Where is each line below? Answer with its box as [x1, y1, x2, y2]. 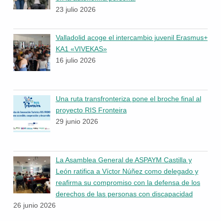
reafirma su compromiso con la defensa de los [55, 178, 200, 186]
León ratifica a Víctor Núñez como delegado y [55, 167, 198, 175]
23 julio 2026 [55, 5, 96, 14]
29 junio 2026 [55, 117, 98, 125]
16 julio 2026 [55, 56, 96, 64]
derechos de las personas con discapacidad [55, 189, 193, 198]
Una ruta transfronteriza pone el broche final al [55, 94, 201, 103]
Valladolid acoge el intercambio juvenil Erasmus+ [55, 33, 208, 41]
